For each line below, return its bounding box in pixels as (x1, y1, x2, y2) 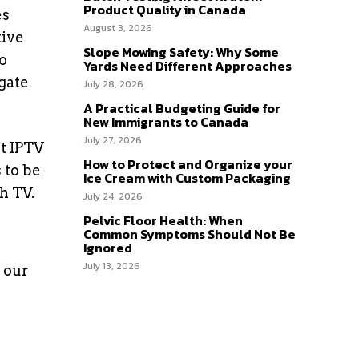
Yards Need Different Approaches (83, 56, 292, 75)
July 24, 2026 (83, 189, 143, 204)
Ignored (83, 238, 132, 257)
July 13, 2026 (83, 259, 140, 273)
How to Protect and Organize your (83, 155, 292, 174)
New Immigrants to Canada (83, 112, 248, 131)
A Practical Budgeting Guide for (83, 99, 280, 118)
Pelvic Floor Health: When (83, 211, 243, 230)
